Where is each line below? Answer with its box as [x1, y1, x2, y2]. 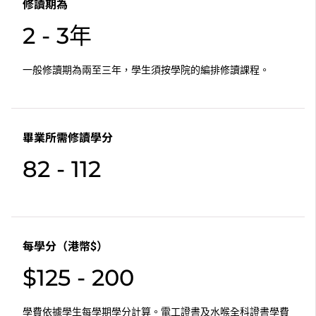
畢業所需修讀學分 [23, 130, 113, 145]
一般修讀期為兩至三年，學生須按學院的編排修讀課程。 [23, 63, 269, 76]
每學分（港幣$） [23, 239, 108, 253]
